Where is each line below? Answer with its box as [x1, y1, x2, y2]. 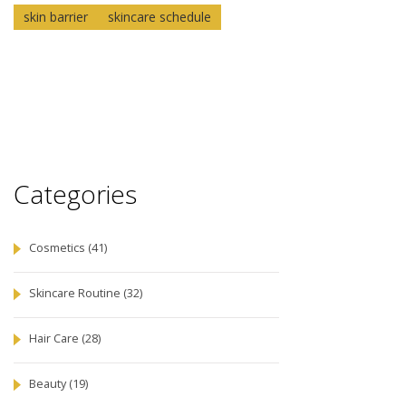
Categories [14, 177, 137, 212]
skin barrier [24, 8, 88, 26]
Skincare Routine [29, 285, 123, 301]
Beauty [29, 375, 69, 391]
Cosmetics [29, 239, 88, 256]
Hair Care [29, 330, 82, 346]
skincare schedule [108, 8, 211, 26]
